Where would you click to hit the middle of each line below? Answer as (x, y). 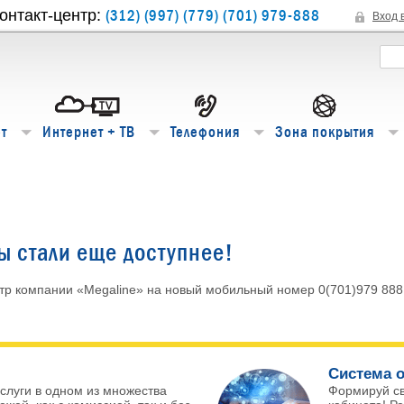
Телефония (205, 132)
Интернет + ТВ (89, 132)
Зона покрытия (325, 132)
